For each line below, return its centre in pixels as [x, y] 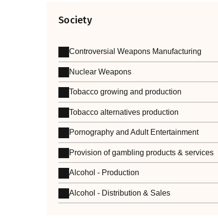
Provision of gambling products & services [142, 152]
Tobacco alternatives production [124, 112]
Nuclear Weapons [100, 72]
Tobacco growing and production [126, 92]
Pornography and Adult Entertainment [134, 132]
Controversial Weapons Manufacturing [136, 52]
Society [75, 20]
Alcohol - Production [104, 173]
